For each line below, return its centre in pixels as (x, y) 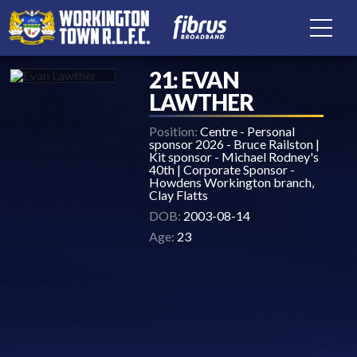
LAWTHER (202, 102)
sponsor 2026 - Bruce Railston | (235, 144)
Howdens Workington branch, (232, 182)
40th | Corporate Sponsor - (222, 169)
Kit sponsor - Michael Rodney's (234, 157)
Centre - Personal (247, 131)
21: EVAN (194, 80)
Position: (174, 131)
